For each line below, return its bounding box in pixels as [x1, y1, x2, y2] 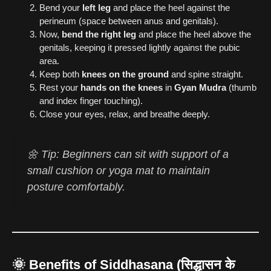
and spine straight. [169, 68, 243, 79]
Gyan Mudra [174, 82, 226, 93]
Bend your [39, 2, 82, 13]
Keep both [39, 68, 82, 79]
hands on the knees [80, 82, 163, 93]
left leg [82, 2, 111, 13]
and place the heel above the [136, 28, 251, 39]
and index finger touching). [39, 95, 143, 106]
